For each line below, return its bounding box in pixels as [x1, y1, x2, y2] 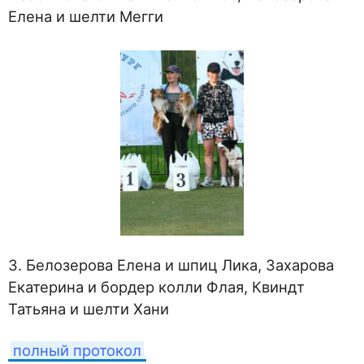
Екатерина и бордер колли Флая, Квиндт [8, 277, 305, 296]
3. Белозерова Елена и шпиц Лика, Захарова [8, 255, 334, 274]
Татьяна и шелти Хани [8, 299, 169, 318]
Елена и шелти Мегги [8, 7, 163, 26]
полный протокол [13, 340, 141, 359]
